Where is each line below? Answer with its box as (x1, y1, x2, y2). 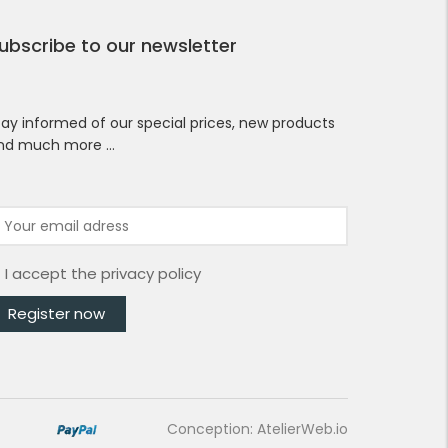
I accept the (4, 263, 101, 284)
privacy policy (100, 263, 201, 284)
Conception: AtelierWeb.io (167, 419, 348, 439)
